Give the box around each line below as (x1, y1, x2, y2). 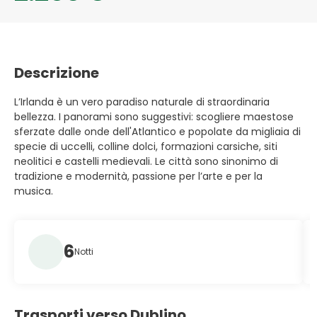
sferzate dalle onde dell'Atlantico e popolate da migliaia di (14, 125, 301, 139)
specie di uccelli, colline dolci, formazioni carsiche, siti (14, 139, 277, 154)
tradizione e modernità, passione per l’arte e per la (14, 169, 263, 183)
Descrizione (14, 63, 99, 83)
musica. (14, 184, 56, 198)
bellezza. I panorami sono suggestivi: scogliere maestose (14, 110, 294, 124)
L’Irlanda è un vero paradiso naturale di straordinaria (14, 95, 270, 109)
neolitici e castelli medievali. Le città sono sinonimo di (14, 154, 278, 168)
